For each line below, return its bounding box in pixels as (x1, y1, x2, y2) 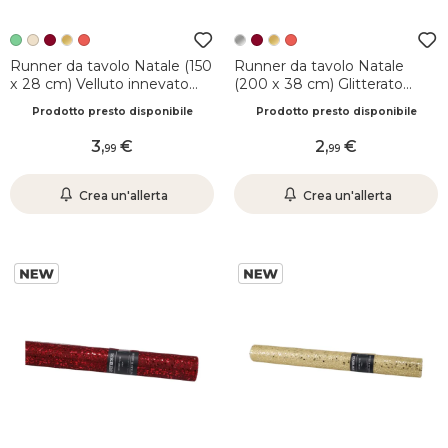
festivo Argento (234, 93, 343, 111)
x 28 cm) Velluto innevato (10, 75, 189, 93)
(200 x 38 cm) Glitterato (234, 75, 403, 93)
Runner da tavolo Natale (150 (10, 57, 212, 75)
